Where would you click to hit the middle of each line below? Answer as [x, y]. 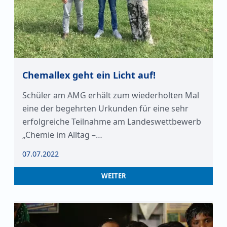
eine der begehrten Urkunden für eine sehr [105, 108]
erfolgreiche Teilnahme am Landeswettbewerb [112, 122]
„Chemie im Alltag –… [62, 135]
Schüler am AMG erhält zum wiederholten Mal [111, 95]
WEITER [113, 176]
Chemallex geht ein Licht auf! [89, 75]
